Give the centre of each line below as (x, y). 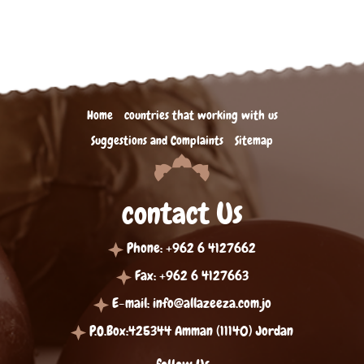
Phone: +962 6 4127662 (191, 248)
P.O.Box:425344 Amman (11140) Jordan (191, 331)
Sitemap (254, 141)
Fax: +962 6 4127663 (191, 276)
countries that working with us (201, 116)
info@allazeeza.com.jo (212, 303)
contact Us (182, 214)
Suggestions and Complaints (157, 141)
